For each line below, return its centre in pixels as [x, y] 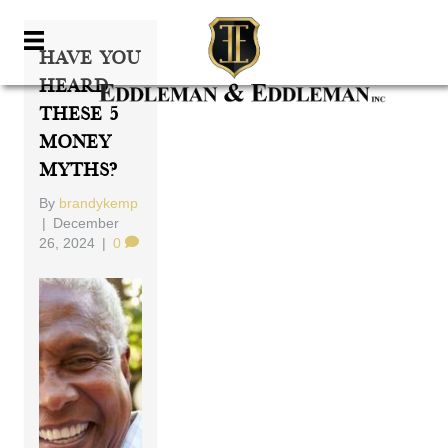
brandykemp [99, 203]
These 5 [79, 114]
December [86, 223]
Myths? [78, 170]
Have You [90, 58]
